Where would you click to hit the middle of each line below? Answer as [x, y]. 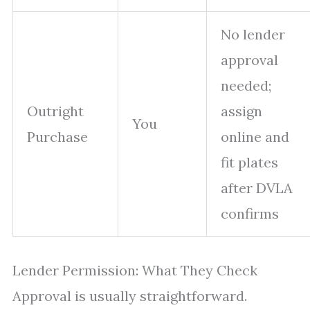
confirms [250, 213]
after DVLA [257, 188]
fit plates [249, 162]
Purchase [57, 137]
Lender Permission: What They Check [135, 270]
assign [241, 111]
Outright [55, 111]
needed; [246, 85]
